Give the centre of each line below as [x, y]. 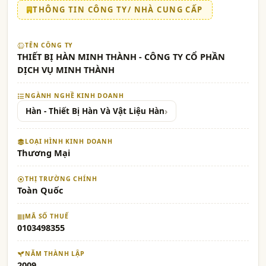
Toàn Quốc [40, 190]
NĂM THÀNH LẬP [55, 254]
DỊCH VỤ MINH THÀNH [66, 69]
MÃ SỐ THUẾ [47, 216]
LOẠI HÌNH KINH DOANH [69, 141]
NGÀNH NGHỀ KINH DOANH [75, 96]
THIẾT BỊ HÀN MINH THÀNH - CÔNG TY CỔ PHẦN [121, 56]
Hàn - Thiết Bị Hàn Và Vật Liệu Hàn [95, 111]
